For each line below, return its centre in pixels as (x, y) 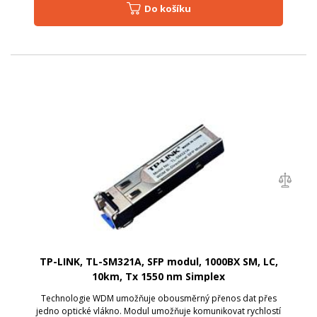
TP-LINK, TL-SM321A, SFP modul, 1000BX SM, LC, (158, 261)
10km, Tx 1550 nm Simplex (158, 276)
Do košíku (171, 8)
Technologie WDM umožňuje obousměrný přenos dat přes (158, 298)
